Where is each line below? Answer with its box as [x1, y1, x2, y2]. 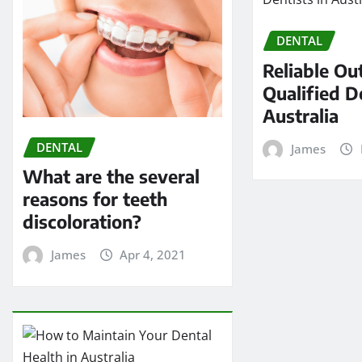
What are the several [23, 165, 200, 188]
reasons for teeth [23, 187, 167, 211]
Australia [263, 103, 339, 127]
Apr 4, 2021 [120, 246, 187, 263]
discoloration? [23, 210, 141, 234]
